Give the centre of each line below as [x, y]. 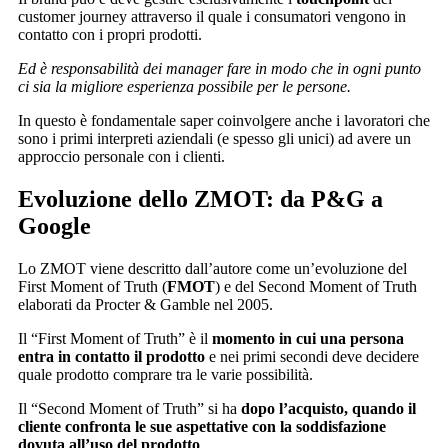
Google [54, 226]
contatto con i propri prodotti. [110, 35]
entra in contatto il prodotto [111, 357]
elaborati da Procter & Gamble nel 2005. [145, 305]
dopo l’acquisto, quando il [328, 409]
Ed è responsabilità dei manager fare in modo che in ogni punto [219, 69]
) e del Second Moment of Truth [316, 287]
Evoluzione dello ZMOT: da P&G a [200, 199]
